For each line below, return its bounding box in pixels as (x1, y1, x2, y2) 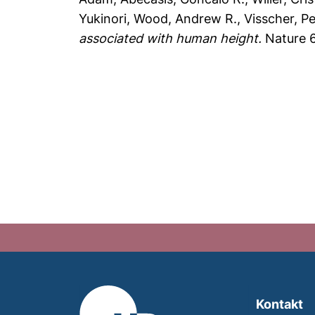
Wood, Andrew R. (134, 11, 238, 26)
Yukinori (79, 11, 127, 26)
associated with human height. (79, 31, 262, 46)
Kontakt (255, 297, 303, 311)
